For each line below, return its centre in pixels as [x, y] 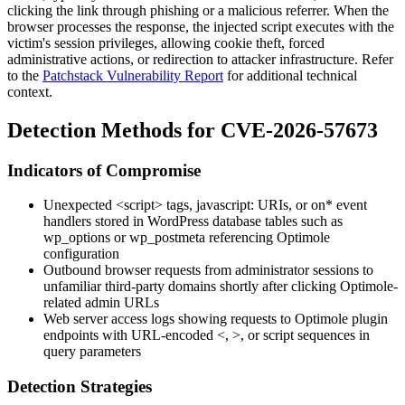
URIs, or [283, 205]
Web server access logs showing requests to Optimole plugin [216, 319]
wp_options [77, 238]
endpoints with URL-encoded [130, 335]
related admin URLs [101, 303]
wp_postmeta [167, 238]
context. [30, 91]
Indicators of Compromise [104, 170]
